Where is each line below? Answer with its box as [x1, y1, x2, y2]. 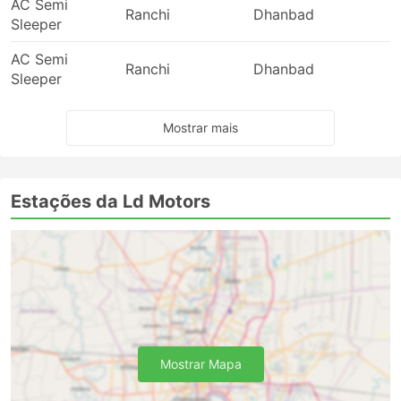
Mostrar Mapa [159, 356, 242, 371]
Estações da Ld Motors [11, 191, 210, 212]
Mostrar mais [163, 120, 238, 135]
